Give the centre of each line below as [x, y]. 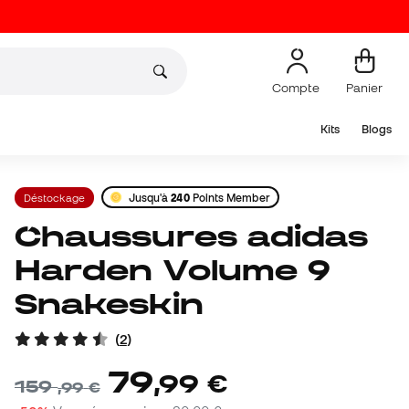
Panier [364, 87]
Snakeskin [109, 304]
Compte [297, 87]
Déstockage [54, 197]
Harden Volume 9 [173, 270]
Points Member [230, 197]
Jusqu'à [150, 197]
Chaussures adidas [28, 236]
